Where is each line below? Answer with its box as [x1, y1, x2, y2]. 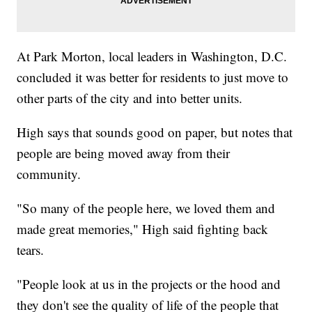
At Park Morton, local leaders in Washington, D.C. [17, 47, 288, 65]
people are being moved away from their [17, 143, 231, 162]
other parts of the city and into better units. [17, 88, 243, 107]
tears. [17, 240, 45, 258]
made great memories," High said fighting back [17, 219, 269, 237]
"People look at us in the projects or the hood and [17, 274, 281, 292]
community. [17, 164, 81, 182]
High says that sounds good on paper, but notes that [17, 123, 293, 141]
